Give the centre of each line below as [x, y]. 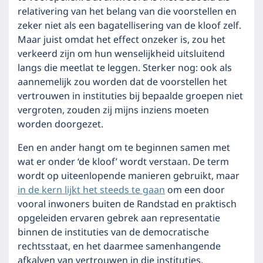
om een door [195, 190]
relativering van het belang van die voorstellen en [127, 12]
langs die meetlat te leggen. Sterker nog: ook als [125, 68]
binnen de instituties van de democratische [113, 232]
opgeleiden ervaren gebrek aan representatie [119, 218]
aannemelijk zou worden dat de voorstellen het [122, 82]
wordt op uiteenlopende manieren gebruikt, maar [129, 176]
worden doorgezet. [60, 124]
